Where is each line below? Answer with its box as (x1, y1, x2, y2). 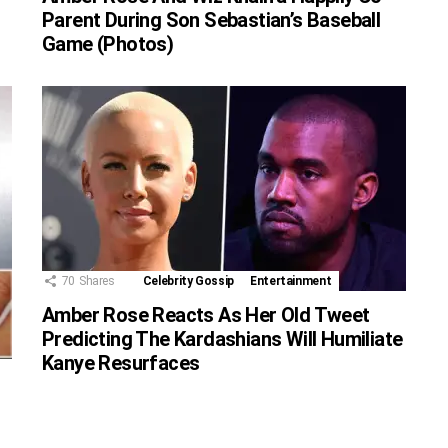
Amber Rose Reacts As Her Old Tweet (42, 302, 370, 327)
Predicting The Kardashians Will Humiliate (42, 326, 403, 351)
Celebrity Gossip (142, 273, 235, 288)
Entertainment (250, 273, 332, 288)
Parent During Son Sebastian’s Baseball (42, 7, 381, 32)
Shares (78, 273, 115, 288)
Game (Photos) (42, 31, 174, 56)
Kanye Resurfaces (42, 350, 200, 375)
